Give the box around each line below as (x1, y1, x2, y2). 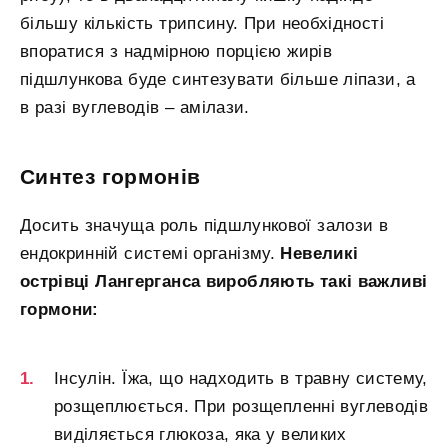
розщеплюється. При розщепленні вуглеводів (54, 397, 428, 417)
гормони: (20, 300, 99, 320)
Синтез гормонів (20, 165, 201, 190)
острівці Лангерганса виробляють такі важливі (20, 272, 428, 292)
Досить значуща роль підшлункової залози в (20, 216, 389, 236)
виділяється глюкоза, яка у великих (54, 425, 347, 445)
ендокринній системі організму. (20, 244, 281, 264)
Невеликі (280, 244, 359, 264)
